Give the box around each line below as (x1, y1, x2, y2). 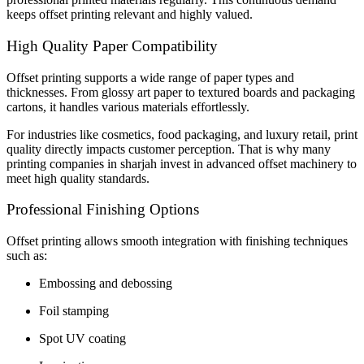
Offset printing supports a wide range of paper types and (6, 70, 294, 84)
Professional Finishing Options (6, 201, 199, 219)
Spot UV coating (39, 331, 126, 346)
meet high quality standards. (6, 171, 149, 185)
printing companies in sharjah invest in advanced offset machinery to (6, 156, 357, 171)
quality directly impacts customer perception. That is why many (6, 141, 331, 156)
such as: (6, 249, 47, 263)
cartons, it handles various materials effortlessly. (6, 99, 249, 114)
